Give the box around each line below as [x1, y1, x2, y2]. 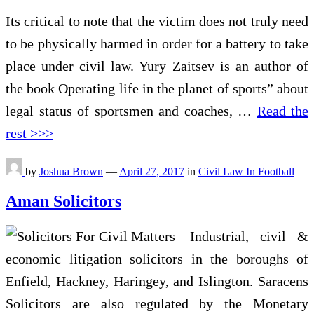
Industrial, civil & [190, 228, 308, 245]
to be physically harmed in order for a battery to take [6, 36, 308, 52]
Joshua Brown [39, 165, 103, 178]
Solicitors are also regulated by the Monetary [6, 296, 308, 312]
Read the [257, 103, 308, 119]
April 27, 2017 [119, 165, 184, 178]
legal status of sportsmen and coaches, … [6, 103, 257, 119]
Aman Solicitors [6, 192, 121, 211]
